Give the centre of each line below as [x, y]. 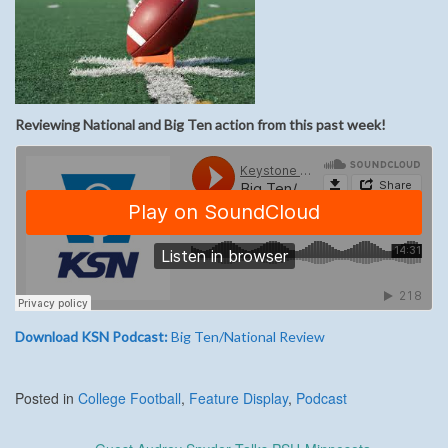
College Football [129, 397]
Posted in [46, 397]
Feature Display [238, 397]
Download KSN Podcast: [91, 336]
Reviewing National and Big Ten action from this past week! [200, 124]
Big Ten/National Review [246, 336]
